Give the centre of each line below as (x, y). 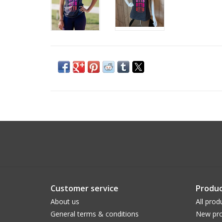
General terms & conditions (95, 214)
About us (65, 201)
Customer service (84, 188)
